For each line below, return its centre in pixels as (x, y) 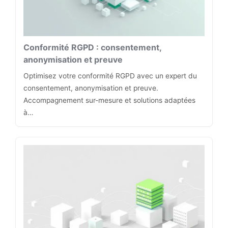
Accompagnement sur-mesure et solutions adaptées (109, 101)
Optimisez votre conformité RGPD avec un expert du (110, 76)
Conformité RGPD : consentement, (92, 48)
